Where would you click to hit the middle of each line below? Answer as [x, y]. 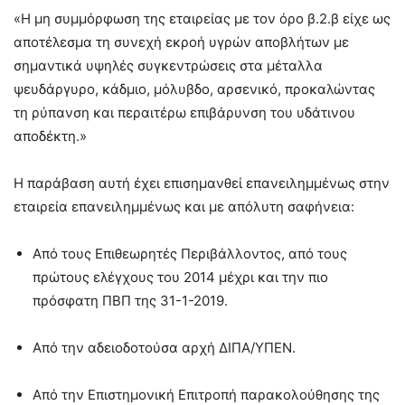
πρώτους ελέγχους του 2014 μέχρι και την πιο [180, 277]
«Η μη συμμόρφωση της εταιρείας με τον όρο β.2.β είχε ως [202, 18]
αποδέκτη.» [50, 136]
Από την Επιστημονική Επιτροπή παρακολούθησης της [206, 394]
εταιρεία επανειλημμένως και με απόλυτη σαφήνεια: [184, 206]
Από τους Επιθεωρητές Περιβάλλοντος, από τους [190, 253]
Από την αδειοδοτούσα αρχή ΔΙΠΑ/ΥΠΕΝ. [164, 347]
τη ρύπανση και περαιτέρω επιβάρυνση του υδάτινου [184, 112]
